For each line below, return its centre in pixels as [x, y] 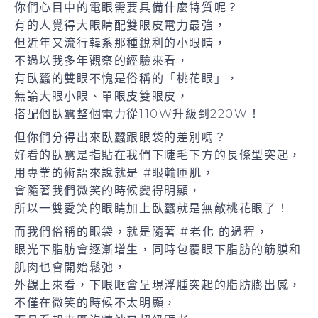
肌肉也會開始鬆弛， [71, 267]
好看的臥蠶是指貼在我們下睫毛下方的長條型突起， [158, 155]
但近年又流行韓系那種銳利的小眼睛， [121, 43]
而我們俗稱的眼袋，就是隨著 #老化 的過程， [142, 231]
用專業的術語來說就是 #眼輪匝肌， [115, 172]
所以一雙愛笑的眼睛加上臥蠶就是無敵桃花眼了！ [152, 208]
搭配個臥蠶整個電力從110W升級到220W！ [138, 114]
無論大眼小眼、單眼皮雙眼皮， [102, 96]
